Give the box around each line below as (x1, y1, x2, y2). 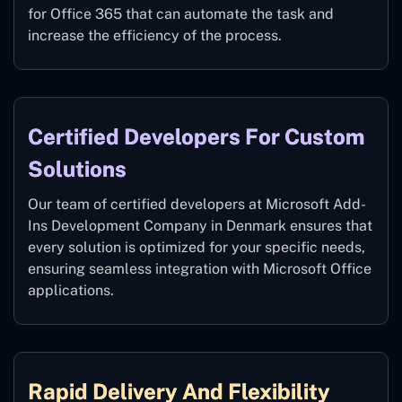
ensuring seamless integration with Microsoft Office (28, 260, 371, 278)
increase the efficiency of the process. (28, 27, 282, 45)
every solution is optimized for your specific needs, (28, 239, 365, 257)
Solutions (28, 156, 127, 182)
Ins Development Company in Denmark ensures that (28, 217, 372, 235)
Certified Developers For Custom (28, 124, 364, 150)
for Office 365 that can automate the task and (28, 5, 334, 23)
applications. (28, 282, 114, 300)
